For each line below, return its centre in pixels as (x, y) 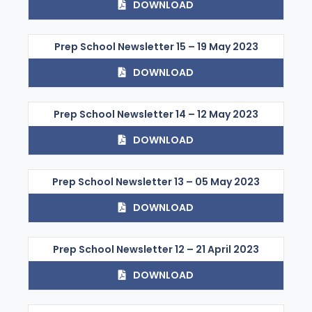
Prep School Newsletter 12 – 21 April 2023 (156, 249)
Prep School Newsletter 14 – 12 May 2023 (156, 114)
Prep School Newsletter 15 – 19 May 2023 (156, 46)
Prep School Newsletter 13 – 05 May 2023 (156, 181)
